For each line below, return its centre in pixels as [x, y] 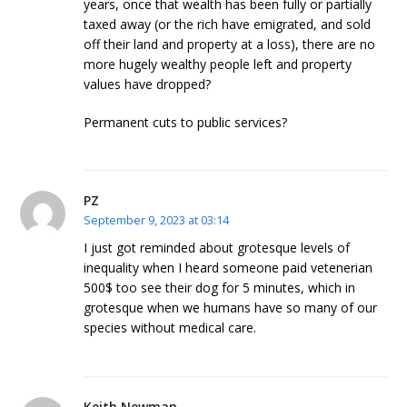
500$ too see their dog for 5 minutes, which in [220, 288]
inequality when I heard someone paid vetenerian [228, 268]
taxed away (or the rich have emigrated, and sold [228, 24]
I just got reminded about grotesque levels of [217, 248]
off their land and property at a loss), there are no [230, 44]
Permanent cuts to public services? [186, 122]
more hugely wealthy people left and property [218, 64]
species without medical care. [170, 328]
